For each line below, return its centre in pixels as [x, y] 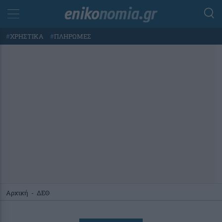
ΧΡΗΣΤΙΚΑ [28, 36]
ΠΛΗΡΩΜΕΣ [73, 36]
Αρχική [17, 193]
